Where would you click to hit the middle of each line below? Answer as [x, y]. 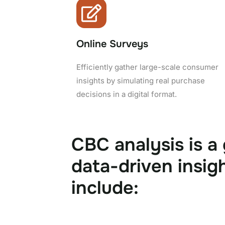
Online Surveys [112, 44]
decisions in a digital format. [127, 94]
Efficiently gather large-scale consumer [147, 67]
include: [105, 188]
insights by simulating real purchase [141, 80]
